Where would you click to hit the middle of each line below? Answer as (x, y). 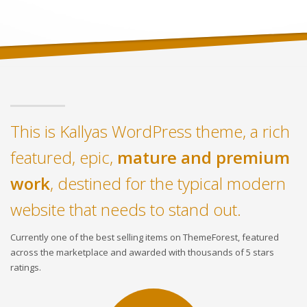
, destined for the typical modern (168, 183)
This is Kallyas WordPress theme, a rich (150, 131)
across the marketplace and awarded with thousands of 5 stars (142, 252)
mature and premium (204, 157)
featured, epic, (64, 157)
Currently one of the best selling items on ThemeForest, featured (145, 237)
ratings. (26, 267)
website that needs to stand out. (126, 209)
